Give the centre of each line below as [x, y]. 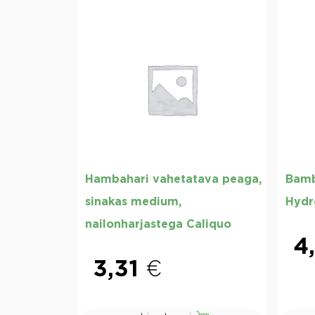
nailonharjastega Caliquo [158, 224]
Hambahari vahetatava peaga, [173, 179]
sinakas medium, [133, 201]
